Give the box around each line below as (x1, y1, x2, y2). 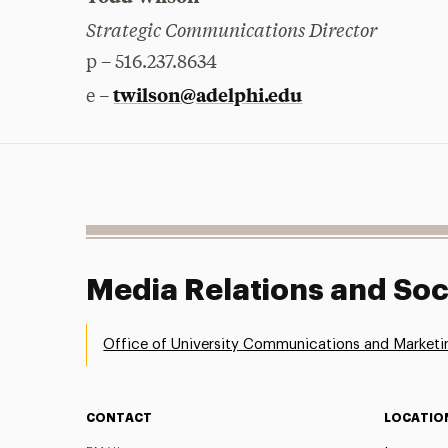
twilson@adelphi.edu (113, 82, 303, 107)
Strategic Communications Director (86, 16, 378, 42)
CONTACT (86, 411, 153, 424)
